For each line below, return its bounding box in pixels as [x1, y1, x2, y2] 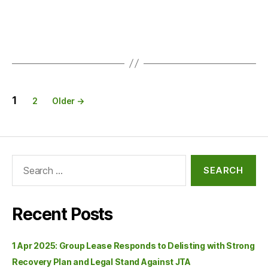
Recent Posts [12, 203, 113, 224]
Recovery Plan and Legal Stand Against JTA [12, 256, 191, 267]
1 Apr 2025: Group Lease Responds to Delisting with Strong [12, 240, 255, 251]
